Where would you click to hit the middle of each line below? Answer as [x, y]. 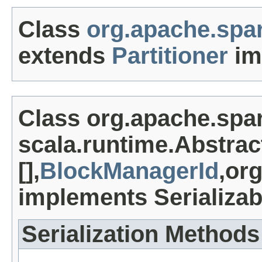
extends [65, 56]
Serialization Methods [141, 234]
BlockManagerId [129, 171]
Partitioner [170, 56]
